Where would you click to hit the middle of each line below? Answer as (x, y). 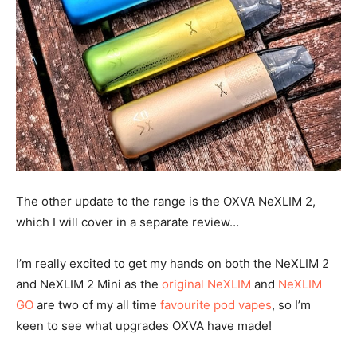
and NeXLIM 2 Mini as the (89, 284)
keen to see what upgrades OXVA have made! (144, 326)
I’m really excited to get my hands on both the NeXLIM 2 (173, 264)
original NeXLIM (206, 284)
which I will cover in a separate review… (127, 222)
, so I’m (291, 305)
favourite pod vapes (216, 305)
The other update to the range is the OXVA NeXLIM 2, (166, 202)
